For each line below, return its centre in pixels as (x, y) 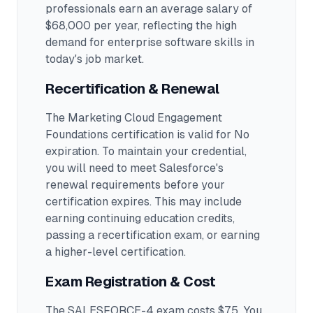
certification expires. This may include (144, 202)
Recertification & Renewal (132, 89)
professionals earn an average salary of (149, 9)
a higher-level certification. (116, 252)
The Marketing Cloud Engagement (134, 118)
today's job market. (95, 59)
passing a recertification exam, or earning (153, 235)
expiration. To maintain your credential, (146, 151)
